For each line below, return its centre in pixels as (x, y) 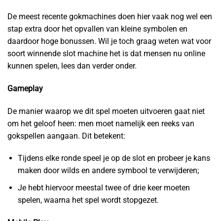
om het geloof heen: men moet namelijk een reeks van (101, 123)
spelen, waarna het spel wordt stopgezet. (88, 200)
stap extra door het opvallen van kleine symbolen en (97, 29)
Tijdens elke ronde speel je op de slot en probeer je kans (114, 158)
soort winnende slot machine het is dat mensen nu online (106, 54)
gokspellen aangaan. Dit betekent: (66, 136)
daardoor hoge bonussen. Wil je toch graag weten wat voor (109, 41)
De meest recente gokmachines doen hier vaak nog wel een (110, 17)
